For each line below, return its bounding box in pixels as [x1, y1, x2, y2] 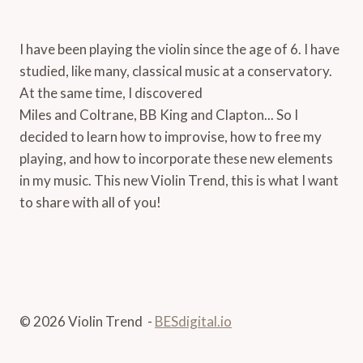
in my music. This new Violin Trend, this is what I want [19, 171, 339, 189]
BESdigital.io [155, 312, 232, 330]
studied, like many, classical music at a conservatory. [19, 62, 332, 79]
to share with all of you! [19, 193, 161, 211]
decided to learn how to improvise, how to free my [19, 127, 322, 145]
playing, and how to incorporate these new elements [19, 149, 333, 167]
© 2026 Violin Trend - [19, 312, 155, 330]
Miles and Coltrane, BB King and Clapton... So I [19, 105, 298, 123]
